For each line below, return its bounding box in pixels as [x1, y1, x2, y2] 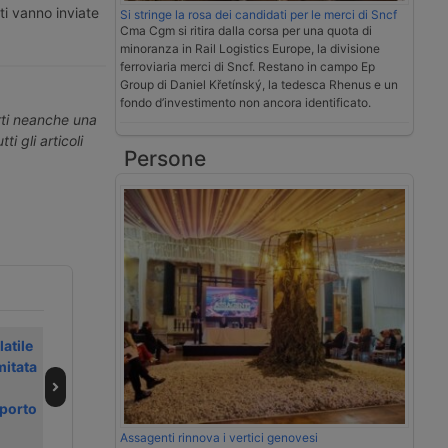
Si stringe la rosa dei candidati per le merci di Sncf [120, 7, 397, 23]
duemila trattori [114, 357, 221, 375]
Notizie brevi [315, 336, 402, 354]
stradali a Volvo [114, 378, 220, 396]
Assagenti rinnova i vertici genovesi [120, 429, 318, 445]
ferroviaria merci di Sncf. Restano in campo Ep [120, 59, 375, 75]
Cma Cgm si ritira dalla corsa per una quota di [120, 23, 372, 39]
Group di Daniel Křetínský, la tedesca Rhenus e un [120, 77, 398, 93]
